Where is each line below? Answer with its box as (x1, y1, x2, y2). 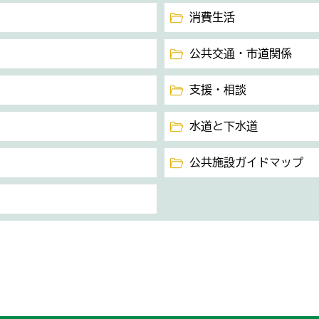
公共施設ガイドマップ (189, 157, 303, 168)
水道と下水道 (189, 120, 258, 132)
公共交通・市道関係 (189, 48, 292, 59)
